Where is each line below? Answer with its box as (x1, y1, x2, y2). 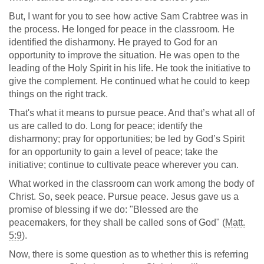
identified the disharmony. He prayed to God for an (9, 37, 217, 47)
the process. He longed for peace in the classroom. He (9, 24, 235, 34)
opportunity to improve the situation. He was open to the (9, 50, 240, 60)
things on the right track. (9, 89, 108, 99)
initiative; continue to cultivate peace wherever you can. (9, 160, 239, 170)
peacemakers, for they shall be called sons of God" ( (9, 217, 225, 227)
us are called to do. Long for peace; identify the (9, 121, 203, 131)
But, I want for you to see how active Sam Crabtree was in (9, 11, 248, 21)
